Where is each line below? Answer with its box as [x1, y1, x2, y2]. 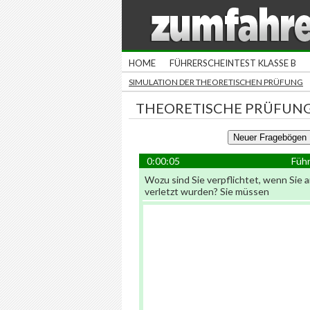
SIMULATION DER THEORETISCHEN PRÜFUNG [129, 77, 303, 87]
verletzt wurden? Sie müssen [145, 185, 269, 197]
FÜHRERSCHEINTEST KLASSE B [170, 57, 296, 69]
